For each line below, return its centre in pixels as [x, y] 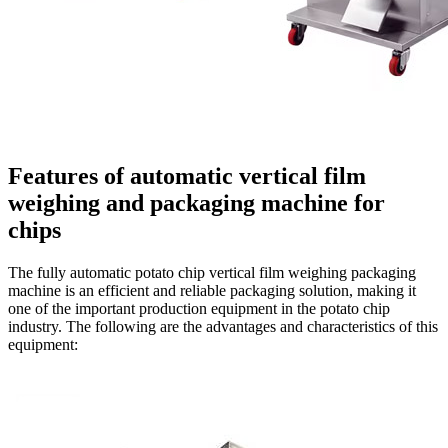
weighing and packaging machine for [196, 202]
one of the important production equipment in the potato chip [199, 308]
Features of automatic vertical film [187, 175]
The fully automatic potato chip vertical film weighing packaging [212, 272]
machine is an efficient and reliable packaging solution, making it [212, 290]
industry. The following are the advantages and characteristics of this [223, 326]
